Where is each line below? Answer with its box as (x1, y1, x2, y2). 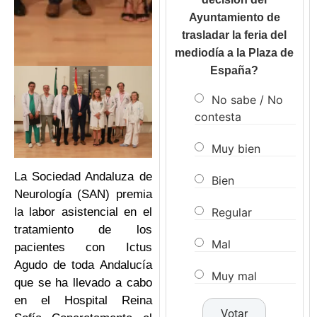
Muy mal (211, 268, 257, 283)
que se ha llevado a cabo (14, 276, 152, 290)
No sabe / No (211, 92, 283, 107)
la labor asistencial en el (14, 205, 152, 219)
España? (210, 64, 259, 77)
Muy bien (211, 141, 260, 156)
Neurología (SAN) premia (14, 188, 152, 202)
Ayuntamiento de (188, 11, 280, 24)
